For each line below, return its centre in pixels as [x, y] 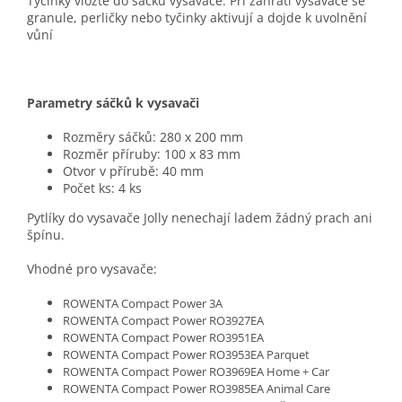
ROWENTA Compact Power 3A [143, 304]
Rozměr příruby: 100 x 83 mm [152, 154]
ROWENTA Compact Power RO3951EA [163, 338]
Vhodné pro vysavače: [94, 269]
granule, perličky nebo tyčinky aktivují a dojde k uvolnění [197, 18]
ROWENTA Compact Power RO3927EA [163, 321]
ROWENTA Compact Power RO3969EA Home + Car [196, 372]
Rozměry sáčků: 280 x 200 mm [153, 137]
